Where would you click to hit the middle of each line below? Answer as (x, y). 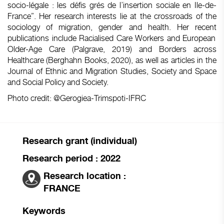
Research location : (85, 176)
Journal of (26, 71)
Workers (150, 38)
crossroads (173, 16)
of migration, (69, 27)
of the (205, 16)
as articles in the (187, 60)
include (64, 38)
